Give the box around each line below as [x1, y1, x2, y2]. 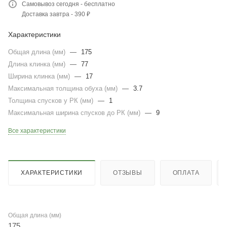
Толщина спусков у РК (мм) [8, 97, 95, 104]
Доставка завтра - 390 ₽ [22, 11, 90, 18]
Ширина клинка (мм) [8, 72, 72, 80]
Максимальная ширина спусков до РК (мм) [8, 109, 142, 117]
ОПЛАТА [172, 169, 200, 176]
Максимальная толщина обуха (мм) [8, 85, 120, 92]
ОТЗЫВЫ [113, 169, 142, 176]
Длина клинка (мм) [8, 60, 67, 68]
